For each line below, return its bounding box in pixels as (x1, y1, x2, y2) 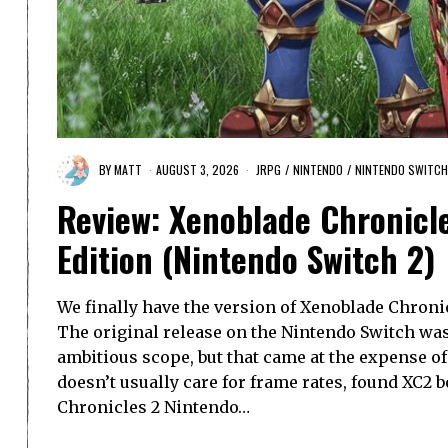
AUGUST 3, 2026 (156, 160, 239, 178)
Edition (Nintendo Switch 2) (57, 234, 435, 285)
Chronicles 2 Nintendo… (57, 397, 250, 418)
